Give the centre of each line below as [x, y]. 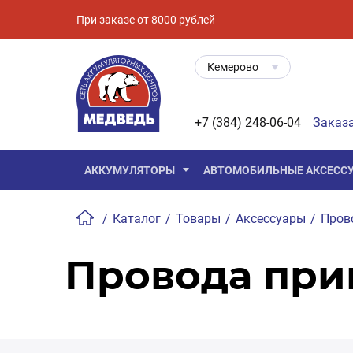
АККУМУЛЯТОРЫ [130, 170]
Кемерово [233, 67]
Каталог [137, 219]
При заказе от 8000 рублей [146, 19]
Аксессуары [271, 219]
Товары [198, 219]
